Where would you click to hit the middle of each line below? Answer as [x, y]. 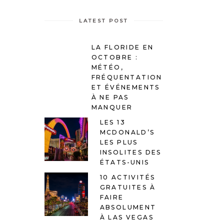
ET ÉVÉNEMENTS [125, 87]
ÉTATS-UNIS [124, 162]
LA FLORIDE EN [122, 47]
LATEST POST [104, 20]
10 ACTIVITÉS [127, 177]
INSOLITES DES [130, 152]
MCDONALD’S [127, 132]
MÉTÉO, [107, 67]
